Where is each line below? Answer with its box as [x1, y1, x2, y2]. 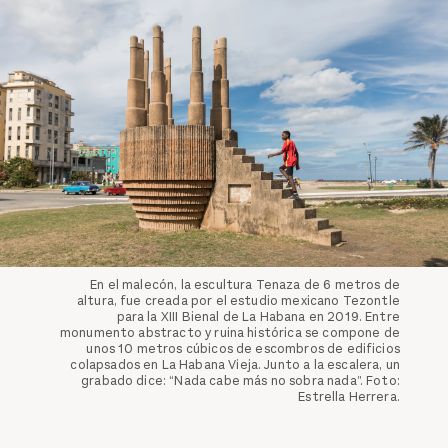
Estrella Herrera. [298, 387, 400, 405]
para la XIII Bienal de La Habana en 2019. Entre [116, 307, 400, 325]
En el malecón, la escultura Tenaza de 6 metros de [90, 275, 400, 293]
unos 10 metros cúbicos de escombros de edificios [86, 339, 400, 357]
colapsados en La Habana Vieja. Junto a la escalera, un [70, 355, 400, 373]
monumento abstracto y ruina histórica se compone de [59, 323, 400, 341]
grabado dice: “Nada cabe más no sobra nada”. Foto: [81, 371, 400, 389]
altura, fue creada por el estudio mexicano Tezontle [76, 291, 400, 309]
